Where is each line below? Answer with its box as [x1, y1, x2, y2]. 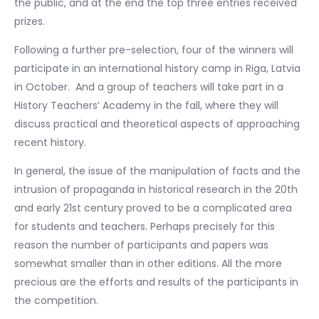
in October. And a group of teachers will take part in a [14, 79, 283, 94]
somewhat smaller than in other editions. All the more [14, 256, 282, 271]
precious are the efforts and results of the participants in [14, 274, 298, 289]
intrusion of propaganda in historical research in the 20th [14, 182, 298, 197]
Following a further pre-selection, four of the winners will [14, 42, 293, 57]
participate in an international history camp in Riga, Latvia [14, 61, 300, 75]
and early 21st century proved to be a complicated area [14, 200, 292, 215]
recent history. [14, 135, 86, 150]
